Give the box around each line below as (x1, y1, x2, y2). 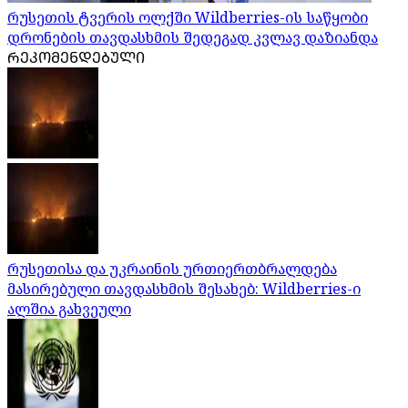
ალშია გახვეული (7, 299, 131, 319)
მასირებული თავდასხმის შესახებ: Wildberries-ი (7, 279, 361, 299)
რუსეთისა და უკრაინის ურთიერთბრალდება (7, 259, 337, 279)
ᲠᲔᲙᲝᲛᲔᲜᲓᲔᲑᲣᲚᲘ (7, 47, 145, 67)
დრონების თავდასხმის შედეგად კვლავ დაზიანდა (7, 27, 378, 47)
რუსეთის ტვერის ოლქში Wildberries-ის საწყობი (7, 7, 368, 27)
